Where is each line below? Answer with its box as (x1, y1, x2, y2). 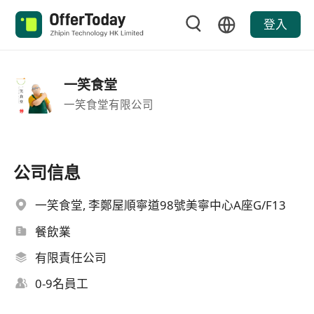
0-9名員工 (35, 275, 89, 292)
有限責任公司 (35, 250, 107, 266)
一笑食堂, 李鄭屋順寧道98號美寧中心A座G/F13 (35, 197, 287, 214)
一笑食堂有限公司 (63, 96, 153, 112)
